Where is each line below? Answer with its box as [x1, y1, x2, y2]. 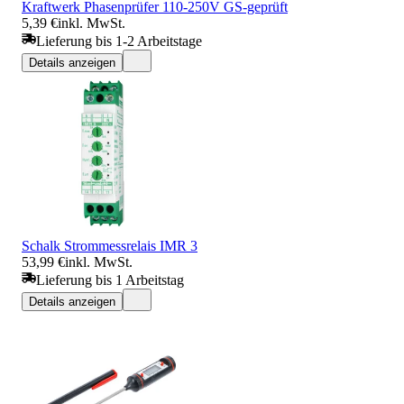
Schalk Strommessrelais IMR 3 [22, 237, 197, 253]
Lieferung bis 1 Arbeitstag [36, 271, 184, 288]
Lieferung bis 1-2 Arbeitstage [36, 32, 202, 49]
